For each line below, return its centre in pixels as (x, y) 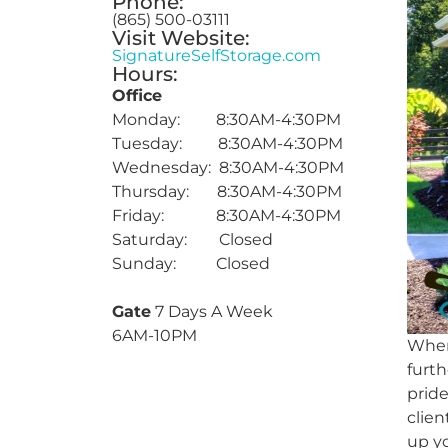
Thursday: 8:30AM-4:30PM (227, 191)
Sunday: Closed (191, 263)
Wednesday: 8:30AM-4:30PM (228, 167)
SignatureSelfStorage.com (216, 55)
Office (137, 95)
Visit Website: (181, 38)
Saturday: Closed (192, 239)
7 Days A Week (212, 311)
